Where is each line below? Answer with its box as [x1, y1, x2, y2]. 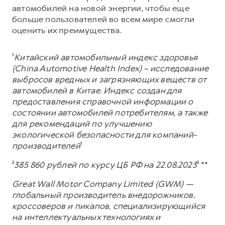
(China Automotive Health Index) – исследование [12, 62, 209, 74]
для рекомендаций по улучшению [12, 118, 152, 129]
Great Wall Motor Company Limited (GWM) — [12, 178, 193, 189]
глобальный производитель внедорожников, [12, 189, 195, 200]
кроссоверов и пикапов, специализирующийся [12, 200, 205, 211]
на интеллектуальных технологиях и [12, 211, 161, 222]
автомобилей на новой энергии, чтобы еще [12, 2, 189, 14]
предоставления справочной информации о [12, 95, 193, 107]
